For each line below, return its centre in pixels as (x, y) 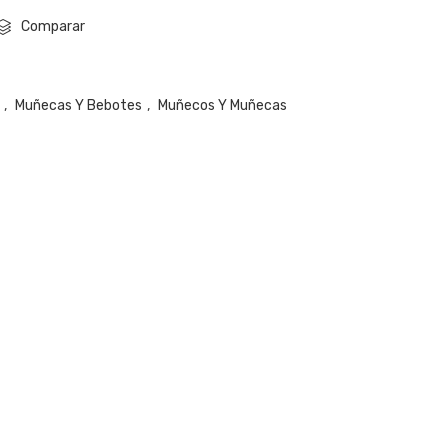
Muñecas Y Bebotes (78, 105)
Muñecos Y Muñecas (222, 105)
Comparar (53, 26)
